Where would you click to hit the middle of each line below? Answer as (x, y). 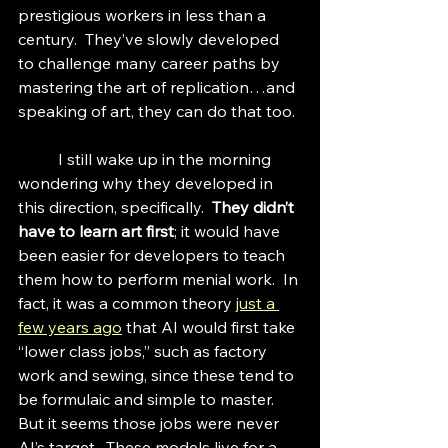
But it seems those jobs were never (150, 423)
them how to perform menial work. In (160, 279)
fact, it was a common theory (127, 303)
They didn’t (255, 207)
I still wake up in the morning (38, 159)
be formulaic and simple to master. (150, 399)
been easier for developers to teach (153, 255)
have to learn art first (96, 231)
